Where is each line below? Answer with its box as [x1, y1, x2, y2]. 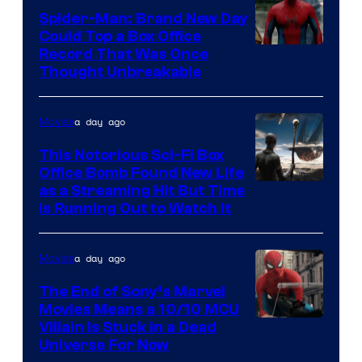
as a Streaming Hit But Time [39, 181, 245, 200]
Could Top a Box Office [39, 27, 201, 45]
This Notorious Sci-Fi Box [39, 145, 224, 164]
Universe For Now [39, 335, 169, 354]
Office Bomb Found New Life [39, 163, 244, 182]
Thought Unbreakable [39, 62, 201, 81]
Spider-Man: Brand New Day [39, 9, 248, 27]
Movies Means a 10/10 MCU [39, 300, 239, 318]
